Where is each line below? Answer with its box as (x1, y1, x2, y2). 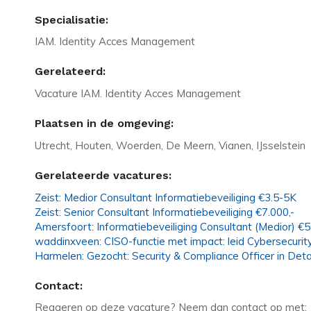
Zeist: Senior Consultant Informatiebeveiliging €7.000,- (35, 205, 294, 219)
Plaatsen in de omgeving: (35, 117, 174, 131)
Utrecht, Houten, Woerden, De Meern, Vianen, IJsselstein (35, 138, 305, 152)
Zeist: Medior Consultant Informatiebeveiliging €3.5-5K (35, 190, 296, 204)
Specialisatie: (35, 12, 108, 26)
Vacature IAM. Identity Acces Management (35, 87, 241, 101)
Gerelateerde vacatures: (35, 168, 171, 182)
